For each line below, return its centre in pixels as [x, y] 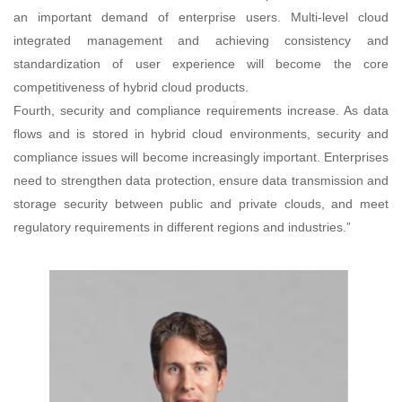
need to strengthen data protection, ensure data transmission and [201, 180]
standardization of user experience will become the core [201, 63]
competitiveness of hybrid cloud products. [131, 87]
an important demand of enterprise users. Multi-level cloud [201, 17]
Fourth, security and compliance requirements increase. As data [201, 110]
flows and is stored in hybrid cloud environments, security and [201, 133]
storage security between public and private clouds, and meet [201, 203]
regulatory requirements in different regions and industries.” [182, 227]
